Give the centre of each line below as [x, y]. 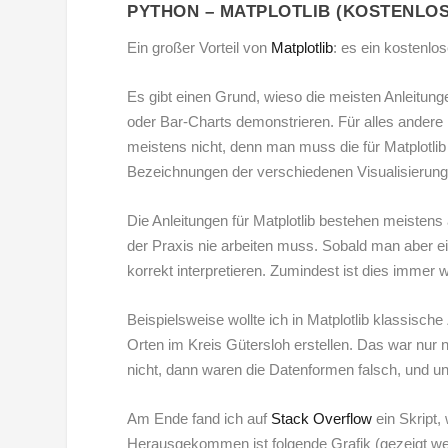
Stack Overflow [322, 419]
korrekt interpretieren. [199, 271]
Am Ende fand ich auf [199, 419]
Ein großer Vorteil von [199, 48]
